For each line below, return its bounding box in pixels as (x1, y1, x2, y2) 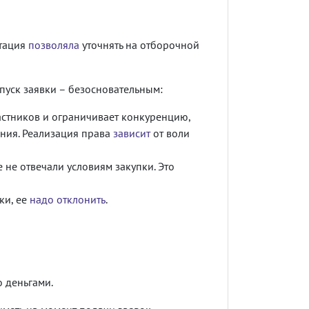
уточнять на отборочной (79, 37, 199, 52)
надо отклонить (30, 192, 106, 206)
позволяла (28, 37, 79, 52)
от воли (150, 126, 190, 140)
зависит (113, 126, 150, 140)
